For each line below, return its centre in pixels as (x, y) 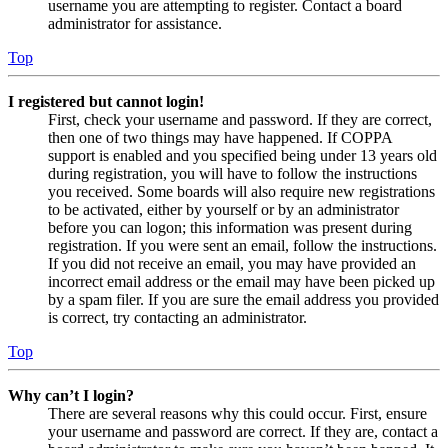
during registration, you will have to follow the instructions (232, 173)
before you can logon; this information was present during (230, 227)
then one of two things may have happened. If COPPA (220, 137)
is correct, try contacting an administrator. (177, 317)
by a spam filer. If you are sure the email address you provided (243, 299)
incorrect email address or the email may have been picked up (241, 281)
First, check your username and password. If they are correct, (240, 119)
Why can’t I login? (71, 395)
